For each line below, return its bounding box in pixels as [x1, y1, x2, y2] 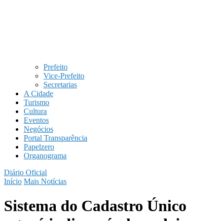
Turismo [24, 98, 49, 107]
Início [4, 177, 22, 186]
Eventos [24, 116, 49, 125]
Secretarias [43, 80, 77, 89]
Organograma [24, 151, 67, 160]
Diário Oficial [4, 168, 47, 177]
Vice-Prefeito [43, 72, 84, 80]
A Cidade [24, 89, 53, 98]
